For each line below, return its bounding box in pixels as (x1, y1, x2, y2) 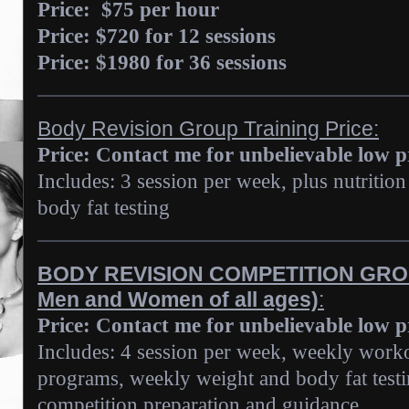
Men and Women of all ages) (37, 288, 319, 311)
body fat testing (37, 196, 170, 219)
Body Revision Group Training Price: (37, 117, 379, 141)
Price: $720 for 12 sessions (37, 25, 276, 47)
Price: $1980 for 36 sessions (37, 51, 287, 74)
